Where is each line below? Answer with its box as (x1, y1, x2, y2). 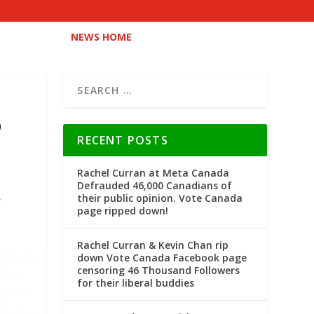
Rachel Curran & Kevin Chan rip (77, 238, 229, 252)
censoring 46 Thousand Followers (77, 264, 240, 277)
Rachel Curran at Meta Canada (77, 166, 230, 179)
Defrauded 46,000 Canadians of (77, 179, 233, 192)
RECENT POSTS (77, 132, 168, 148)
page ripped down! (77, 204, 169, 217)
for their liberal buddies (77, 276, 195, 289)
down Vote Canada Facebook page (77, 251, 247, 264)
